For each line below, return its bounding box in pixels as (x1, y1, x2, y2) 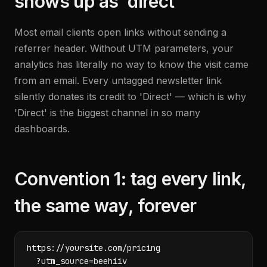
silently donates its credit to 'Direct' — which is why (14, 91, 246, 103)
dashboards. (14, 123, 70, 135)
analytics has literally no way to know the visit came (14, 58, 249, 70)
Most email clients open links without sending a (14, 26, 226, 38)
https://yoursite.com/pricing (27, 243, 160, 253)
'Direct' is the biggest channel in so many (14, 107, 200, 119)
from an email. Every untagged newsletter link (14, 74, 222, 86)
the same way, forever (14, 195, 197, 216)
